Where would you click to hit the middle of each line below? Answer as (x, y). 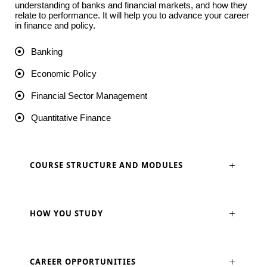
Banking (47, 52)
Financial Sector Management (89, 96)
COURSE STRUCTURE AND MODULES (106, 165)
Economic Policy (64, 74)
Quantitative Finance (71, 118)
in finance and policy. (55, 26)
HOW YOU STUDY (66, 214)
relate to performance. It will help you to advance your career (132, 15)
